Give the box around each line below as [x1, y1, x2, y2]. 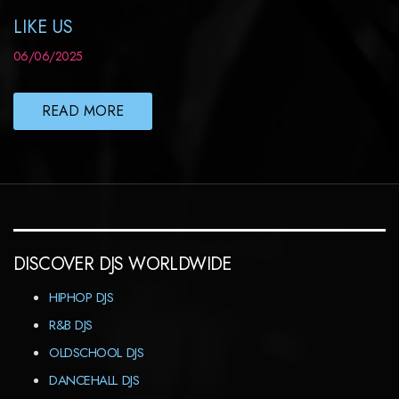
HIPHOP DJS [49, 288, 114, 307]
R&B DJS [49, 315, 93, 335]
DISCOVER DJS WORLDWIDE [13, 251, 232, 277]
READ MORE [42, 100, 124, 121]
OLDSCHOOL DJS [49, 343, 144, 362]
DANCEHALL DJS [49, 370, 140, 390]
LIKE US [13, 13, 73, 40]
